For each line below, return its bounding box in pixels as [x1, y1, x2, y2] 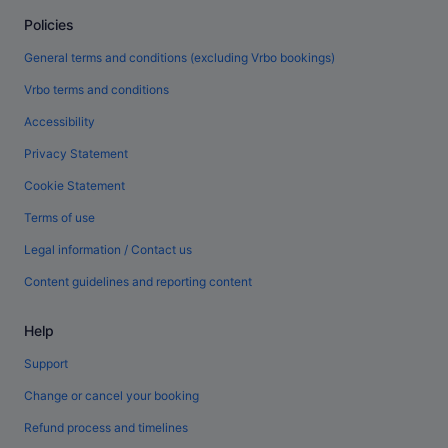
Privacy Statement [24, 146, 128, 162]
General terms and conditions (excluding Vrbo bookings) [24, 50, 335, 66]
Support [24, 356, 68, 372]
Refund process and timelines [24, 420, 188, 436]
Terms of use [24, 210, 95, 226]
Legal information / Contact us [24, 242, 192, 258]
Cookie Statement [24, 178, 125, 194]
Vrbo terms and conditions [24, 82, 169, 98]
